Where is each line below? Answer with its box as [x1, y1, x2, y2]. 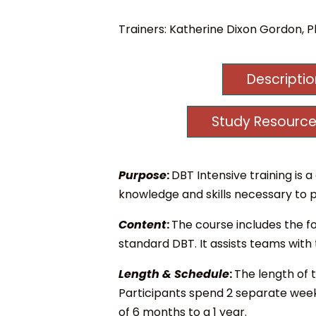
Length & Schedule [119, 265, 229, 282]
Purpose [119, 166, 166, 183]
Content [119, 216, 166, 233]
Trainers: [119, 20, 169, 37]
